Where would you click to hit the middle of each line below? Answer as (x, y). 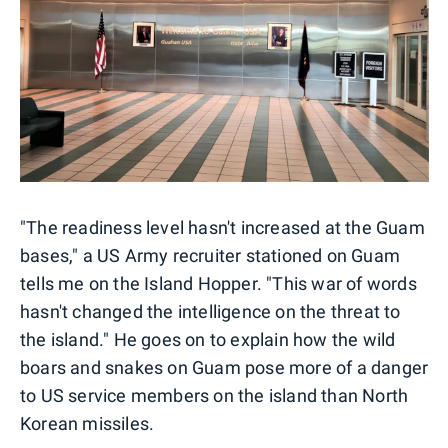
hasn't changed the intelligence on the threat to (210, 311)
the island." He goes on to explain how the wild (208, 339)
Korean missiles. (87, 423)
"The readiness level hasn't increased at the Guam (222, 227)
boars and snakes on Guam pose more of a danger (224, 367)
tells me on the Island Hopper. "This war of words (218, 283)
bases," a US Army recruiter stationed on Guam (210, 255)
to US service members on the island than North (214, 395)
